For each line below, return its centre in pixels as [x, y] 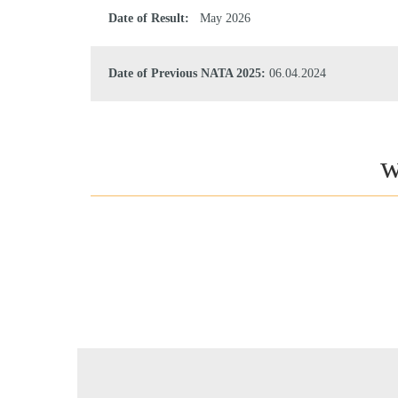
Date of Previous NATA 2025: [187, 74]
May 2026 [225, 19]
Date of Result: [154, 19]
